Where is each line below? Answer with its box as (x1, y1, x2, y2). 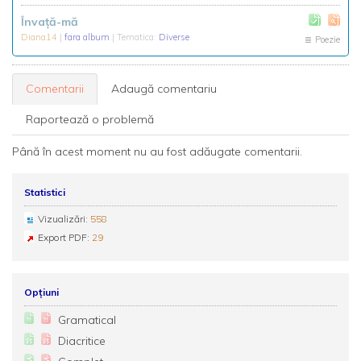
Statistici (24, 186, 65, 198)
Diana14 (21, 31, 60, 43)
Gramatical (58, 313, 116, 327)
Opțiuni (24, 286, 59, 298)
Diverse (159, 31, 189, 43)
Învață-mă (21, 15, 78, 29)
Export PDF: (38, 231, 92, 243)
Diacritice (58, 334, 106, 348)
